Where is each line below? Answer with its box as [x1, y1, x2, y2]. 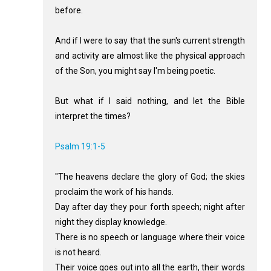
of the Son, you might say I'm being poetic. [54, 66, 215, 76]
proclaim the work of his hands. [54, 187, 174, 197]
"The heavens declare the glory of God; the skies [54, 172, 246, 182]
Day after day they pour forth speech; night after [54, 202, 246, 212]
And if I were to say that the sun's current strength [54, 36, 246, 46]
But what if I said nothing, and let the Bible [54, 96, 246, 106]
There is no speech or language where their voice [54, 232, 246, 243]
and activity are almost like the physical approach [54, 51, 246, 61]
